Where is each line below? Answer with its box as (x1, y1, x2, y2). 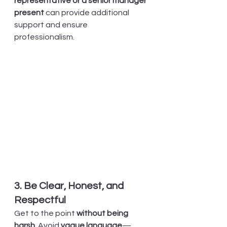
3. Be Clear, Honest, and (14, 181, 126, 192)
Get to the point (14, 209, 77, 218)
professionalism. (14, 33, 74, 41)
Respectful (14, 195, 66, 206)
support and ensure (14, 21, 89, 29)
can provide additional (44, 9, 131, 17)
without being (77, 209, 130, 218)
